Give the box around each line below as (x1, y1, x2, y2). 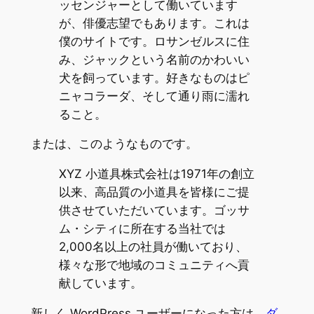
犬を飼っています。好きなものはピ (58, 70, 250, 85)
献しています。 (58, 276, 142, 291)
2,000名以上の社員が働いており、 (58, 240, 247, 254)
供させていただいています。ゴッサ (58, 203, 250, 218)
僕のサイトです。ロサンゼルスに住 (58, 34, 250, 48)
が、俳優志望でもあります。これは (58, 15, 250, 30)
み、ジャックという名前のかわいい (58, 52, 250, 67)
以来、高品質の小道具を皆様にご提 (58, 185, 250, 200)
